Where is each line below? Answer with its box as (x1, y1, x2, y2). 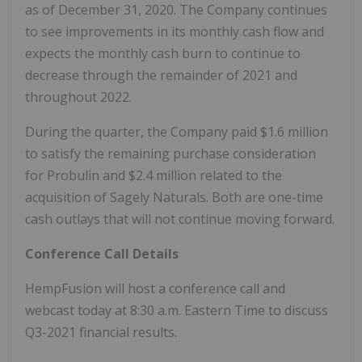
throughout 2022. (25, 87, 132, 106)
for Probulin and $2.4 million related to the (25, 166, 282, 184)
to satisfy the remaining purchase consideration (25, 144, 316, 162)
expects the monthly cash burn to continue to (25, 44, 301, 62)
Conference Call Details (25, 244, 179, 263)
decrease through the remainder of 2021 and (25, 65, 297, 84)
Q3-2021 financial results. (25, 322, 177, 341)
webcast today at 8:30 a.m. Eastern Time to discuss (25, 301, 328, 319)
